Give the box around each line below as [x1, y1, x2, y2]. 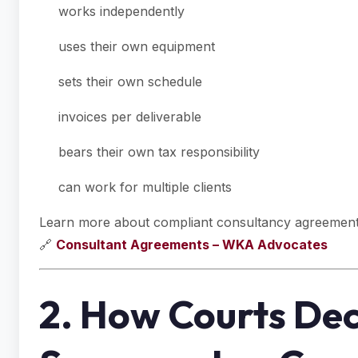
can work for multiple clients [58, 179, 232, 195]
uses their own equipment [58, 38, 215, 54]
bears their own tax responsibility [58, 144, 260, 160]
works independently [58, 3, 185, 19]
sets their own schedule [58, 74, 202, 89]
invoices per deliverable [58, 109, 201, 125]
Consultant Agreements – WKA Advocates [56, 237, 328, 253]
